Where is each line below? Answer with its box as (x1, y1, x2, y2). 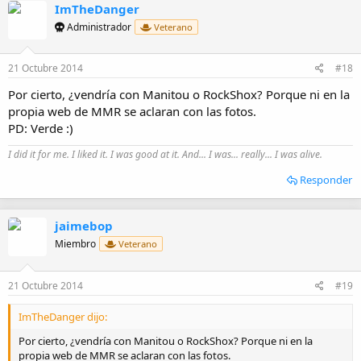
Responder (300, 172, 352, 188)
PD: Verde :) (8, 120, 73, 137)
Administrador (64, 19, 131, 34)
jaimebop (55, 218, 113, 234)
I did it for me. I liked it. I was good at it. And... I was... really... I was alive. (8, 147, 322, 162)
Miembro (55, 237, 96, 251)
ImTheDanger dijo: (19, 309, 107, 324)
